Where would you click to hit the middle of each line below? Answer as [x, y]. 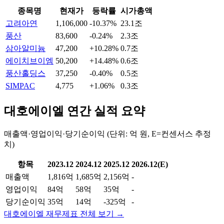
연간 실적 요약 [104, 111]
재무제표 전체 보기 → [84, 213]
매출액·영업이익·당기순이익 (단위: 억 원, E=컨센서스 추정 [107, 133]
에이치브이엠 [29, 61]
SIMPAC [20, 86]
